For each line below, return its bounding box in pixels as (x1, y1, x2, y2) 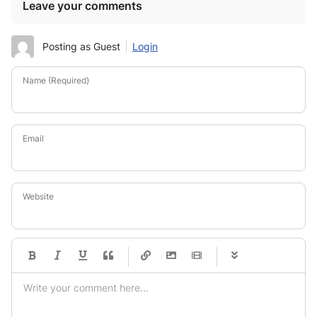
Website (23, 191, 54, 202)
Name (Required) (23, 75, 89, 86)
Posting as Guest (42, 40, 120, 53)
